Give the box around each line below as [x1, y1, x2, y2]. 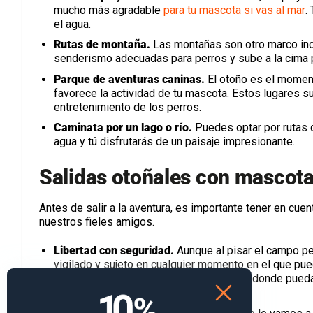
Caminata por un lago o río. [53, 121, 192, 135]
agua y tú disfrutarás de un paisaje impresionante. [53, 135, 295, 149]
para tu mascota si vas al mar [163, 3, 305, 17]
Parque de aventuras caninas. [53, 72, 205, 86]
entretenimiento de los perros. [53, 100, 201, 114]
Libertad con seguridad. [53, 243, 174, 257]
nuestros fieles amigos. [39, 215, 154, 229]
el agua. [53, 17, 91, 31]
